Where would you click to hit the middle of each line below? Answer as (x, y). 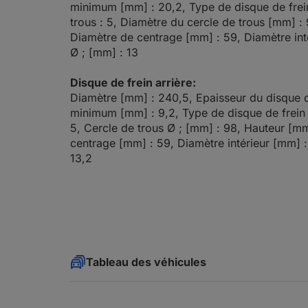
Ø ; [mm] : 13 (104, 52)
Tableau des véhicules (146, 262)
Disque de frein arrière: (133, 82)
